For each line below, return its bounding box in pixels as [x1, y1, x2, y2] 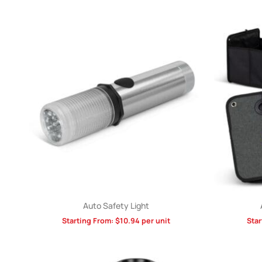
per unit [139, 215, 170, 226]
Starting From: [61, 215, 115, 226]
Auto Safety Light [82, 199, 149, 211]
